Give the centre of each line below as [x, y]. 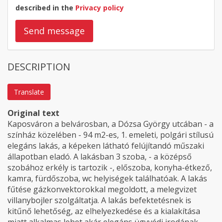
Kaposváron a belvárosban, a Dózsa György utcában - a [111, 124]
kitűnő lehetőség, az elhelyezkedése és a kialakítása [104, 211]
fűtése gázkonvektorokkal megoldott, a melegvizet [102, 189]
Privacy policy [100, 8]
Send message [54, 31]
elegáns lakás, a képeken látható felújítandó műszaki [106, 146]
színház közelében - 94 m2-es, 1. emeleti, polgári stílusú [111, 135]
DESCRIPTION [39, 67]
